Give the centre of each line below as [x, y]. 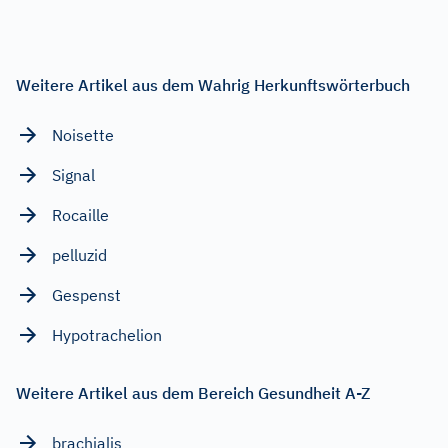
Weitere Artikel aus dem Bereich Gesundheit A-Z [193, 392]
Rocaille [80, 214]
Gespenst [86, 294]
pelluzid [79, 254]
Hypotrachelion [107, 334]
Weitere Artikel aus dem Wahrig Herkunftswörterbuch [213, 84]
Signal [73, 174]
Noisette [83, 134]
